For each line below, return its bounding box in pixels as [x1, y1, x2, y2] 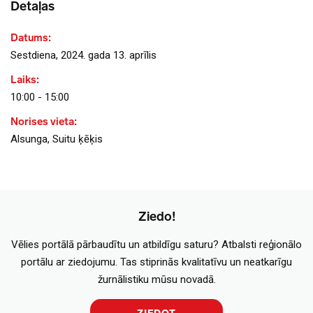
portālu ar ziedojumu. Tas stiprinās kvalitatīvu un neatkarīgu [21, 256, 292, 268]
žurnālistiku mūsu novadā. [97, 273, 216, 286]
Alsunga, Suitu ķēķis [10, 133, 103, 145]
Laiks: [10, 73, 39, 86]
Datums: [10, 31, 51, 44]
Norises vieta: [10, 115, 77, 128]
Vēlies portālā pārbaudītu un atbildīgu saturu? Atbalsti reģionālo [11, 238, 302, 251]
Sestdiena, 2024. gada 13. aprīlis [10, 49, 156, 61]
